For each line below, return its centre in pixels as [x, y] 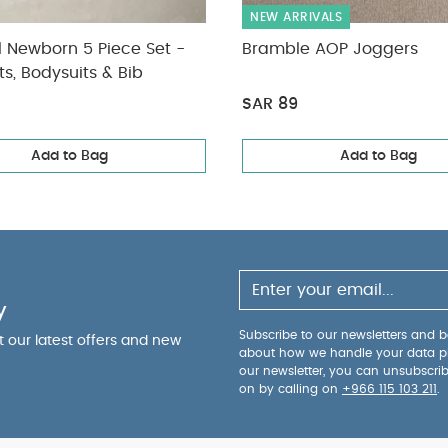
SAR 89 [270, 104]
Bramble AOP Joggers [330, 49]
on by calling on [290, 389]
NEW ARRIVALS [296, 17]
